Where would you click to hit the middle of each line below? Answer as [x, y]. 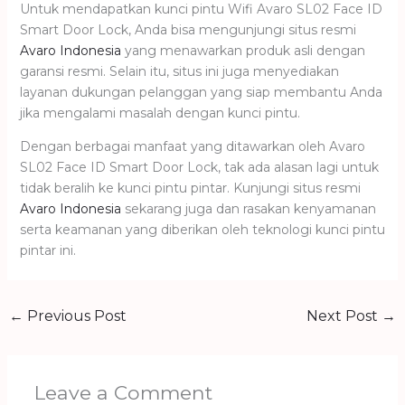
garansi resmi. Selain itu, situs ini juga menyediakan [179, 71]
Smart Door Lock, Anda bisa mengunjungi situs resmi [188, 29]
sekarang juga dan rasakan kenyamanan [248, 208]
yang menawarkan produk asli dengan [243, 50]
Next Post [344, 316]
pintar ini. [47, 250]
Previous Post [75, 316]
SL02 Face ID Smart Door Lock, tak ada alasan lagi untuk [199, 167]
